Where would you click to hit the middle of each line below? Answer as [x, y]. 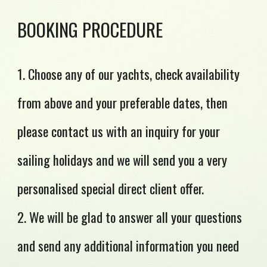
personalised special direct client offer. [111, 188]
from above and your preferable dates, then [123, 103]
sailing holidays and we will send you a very [122, 160]
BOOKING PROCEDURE [90, 29]
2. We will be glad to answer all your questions [130, 217]
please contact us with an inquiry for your [119, 131]
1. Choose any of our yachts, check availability [129, 74]
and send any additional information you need [128, 246]
